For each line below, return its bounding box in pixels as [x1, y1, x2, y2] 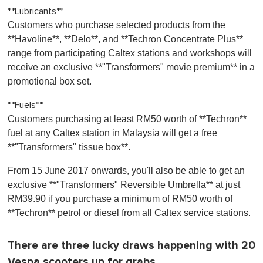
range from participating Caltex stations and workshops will [8, 48, 252, 58]
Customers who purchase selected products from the [8, 20, 225, 30]
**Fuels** [8, 100, 43, 110]
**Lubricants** [8, 6, 63, 16]
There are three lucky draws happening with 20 [8, 239, 255, 252]
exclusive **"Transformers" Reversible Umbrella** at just [8, 180, 240, 190]
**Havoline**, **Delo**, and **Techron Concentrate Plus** [8, 34, 243, 44]
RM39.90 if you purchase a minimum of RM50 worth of [8, 194, 232, 204]
